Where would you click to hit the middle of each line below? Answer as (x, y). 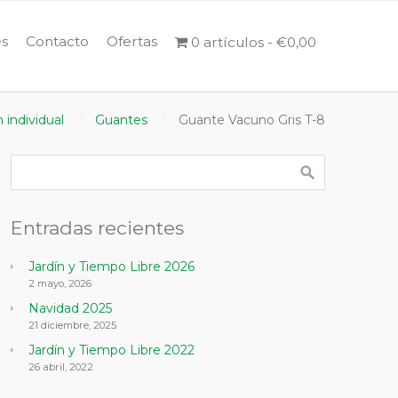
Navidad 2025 (70, 308)
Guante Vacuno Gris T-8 (252, 120)
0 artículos (228, 42)
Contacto (58, 41)
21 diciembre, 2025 (72, 325)
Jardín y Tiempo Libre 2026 (111, 267)
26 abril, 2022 (60, 367)
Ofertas (132, 41)
